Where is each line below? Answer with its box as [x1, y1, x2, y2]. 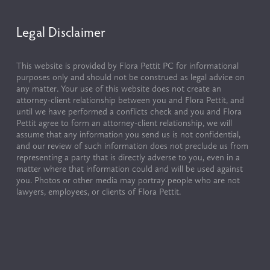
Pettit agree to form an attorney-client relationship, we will [16, 117, 232, 128]
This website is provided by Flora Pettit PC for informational [16, 60, 239, 71]
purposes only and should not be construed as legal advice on [16, 71, 245, 83]
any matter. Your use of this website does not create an [16, 83, 221, 94]
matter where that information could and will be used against [16, 163, 243, 174]
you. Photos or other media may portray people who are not [16, 174, 240, 186]
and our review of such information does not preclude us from [16, 140, 248, 151]
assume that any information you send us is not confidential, [16, 128, 240, 140]
